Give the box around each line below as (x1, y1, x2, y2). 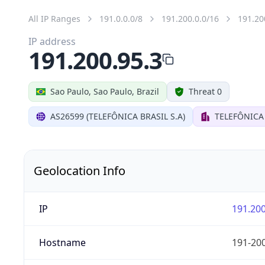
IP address (28, 34, 76, 48)
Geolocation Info (34, 162, 125, 179)
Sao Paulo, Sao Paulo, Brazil (50, 85, 159, 97)
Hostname (38, 235, 86, 249)
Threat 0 (189, 85, 222, 97)
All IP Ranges (28, 12, 80, 24)
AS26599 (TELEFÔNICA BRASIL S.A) (50, 110, 185, 122)
